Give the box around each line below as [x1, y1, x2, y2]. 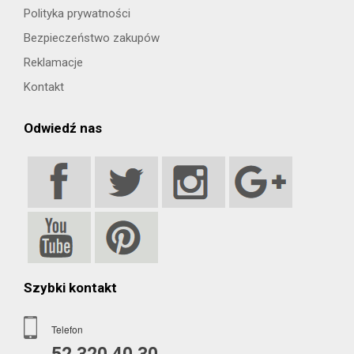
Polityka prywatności [24, 6, 130, 21]
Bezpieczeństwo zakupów [24, 30, 160, 45]
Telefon [51, 322, 83, 336]
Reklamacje [24, 55, 83, 70]
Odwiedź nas [24, 119, 102, 136]
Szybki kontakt [24, 279, 117, 296]
